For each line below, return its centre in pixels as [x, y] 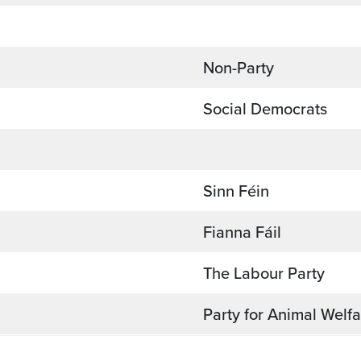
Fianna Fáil [244, 232]
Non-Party [241, 67]
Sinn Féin [238, 191]
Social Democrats [267, 108]
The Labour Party [264, 273]
